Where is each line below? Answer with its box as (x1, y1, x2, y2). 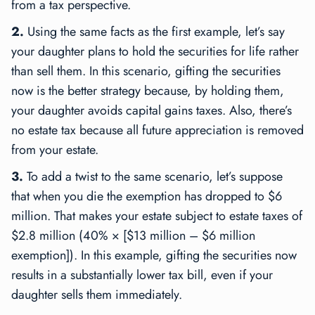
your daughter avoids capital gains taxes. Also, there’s (11, 101, 292, 120)
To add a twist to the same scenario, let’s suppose (27, 167, 283, 186)
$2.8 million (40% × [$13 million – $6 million (11, 226, 255, 245)
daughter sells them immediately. (11, 285, 182, 304)
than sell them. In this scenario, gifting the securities (11, 62, 281, 81)
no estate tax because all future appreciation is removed (11, 121, 304, 140)
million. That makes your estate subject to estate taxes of (11, 207, 302, 226)
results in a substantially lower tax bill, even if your (11, 266, 273, 285)
